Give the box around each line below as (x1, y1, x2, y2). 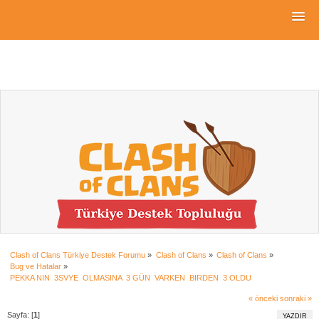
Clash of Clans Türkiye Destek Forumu (10, 250, 146, 259)
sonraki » (279, 293, 312, 303)
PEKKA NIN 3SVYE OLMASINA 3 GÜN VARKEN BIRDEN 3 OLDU (10, 273, 254, 282)
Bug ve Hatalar (10, 261, 62, 271)
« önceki (248, 293, 278, 303)
